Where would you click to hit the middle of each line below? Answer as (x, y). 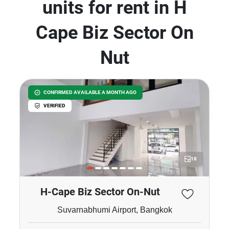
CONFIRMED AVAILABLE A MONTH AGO (90, 92)
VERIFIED (54, 106)
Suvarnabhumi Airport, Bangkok (114, 210)
